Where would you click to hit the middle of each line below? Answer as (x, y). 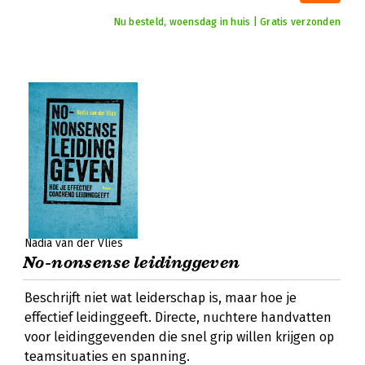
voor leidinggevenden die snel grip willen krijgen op (179, 337)
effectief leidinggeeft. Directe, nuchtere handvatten (178, 317)
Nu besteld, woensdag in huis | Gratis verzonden (227, 22)
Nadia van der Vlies (74, 243)
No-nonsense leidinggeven (132, 263)
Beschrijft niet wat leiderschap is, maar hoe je (161, 298)
